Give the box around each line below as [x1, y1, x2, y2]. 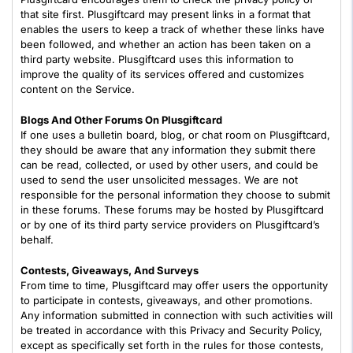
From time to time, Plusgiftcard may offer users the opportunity [20, 279, 328, 292]
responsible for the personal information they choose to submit [20, 188, 330, 201]
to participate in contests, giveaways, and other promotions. [20, 294, 313, 307]
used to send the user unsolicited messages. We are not [20, 173, 298, 186]
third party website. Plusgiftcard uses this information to [20, 53, 294, 65]
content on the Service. [20, 83, 135, 95]
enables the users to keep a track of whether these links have [20, 23, 325, 35]
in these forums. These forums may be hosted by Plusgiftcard [20, 203, 324, 216]
